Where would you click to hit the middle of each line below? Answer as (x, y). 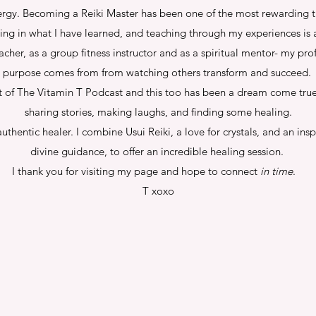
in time (276, 171)
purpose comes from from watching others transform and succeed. (158, 72)
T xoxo (158, 191)
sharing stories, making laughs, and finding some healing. (158, 112)
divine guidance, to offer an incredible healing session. (158, 151)
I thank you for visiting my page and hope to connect (136, 171)
